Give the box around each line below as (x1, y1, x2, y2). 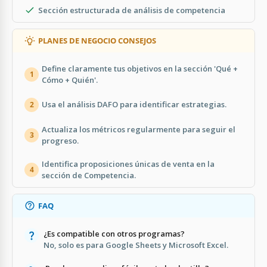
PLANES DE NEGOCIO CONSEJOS (38, 35, 156, 46)
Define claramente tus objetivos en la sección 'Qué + (42, 63, 238, 74)
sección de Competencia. (42, 169, 136, 181)
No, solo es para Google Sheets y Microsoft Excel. (44, 239, 228, 250)
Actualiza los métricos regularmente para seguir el (42, 123, 235, 135)
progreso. (42, 135, 79, 146)
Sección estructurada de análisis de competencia (38, 4, 225, 15)
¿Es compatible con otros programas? (44, 228, 185, 239)
